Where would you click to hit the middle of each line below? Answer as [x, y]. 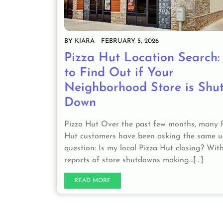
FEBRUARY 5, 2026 [130, 41]
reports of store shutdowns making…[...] [134, 161]
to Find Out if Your [119, 73]
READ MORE [93, 181]
